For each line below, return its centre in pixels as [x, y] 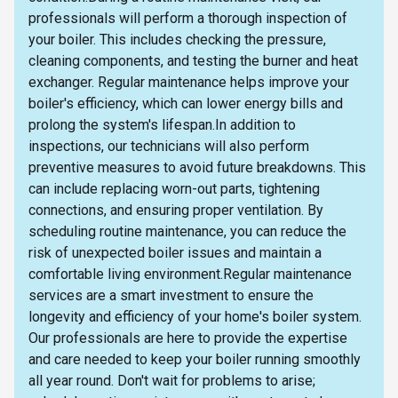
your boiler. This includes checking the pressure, [177, 39]
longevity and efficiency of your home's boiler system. [195, 316]
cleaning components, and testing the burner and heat [193, 60]
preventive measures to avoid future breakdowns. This [197, 167]
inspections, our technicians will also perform [169, 146]
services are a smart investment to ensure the [171, 295]
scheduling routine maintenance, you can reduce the [187, 231]
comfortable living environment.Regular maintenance [190, 274]
